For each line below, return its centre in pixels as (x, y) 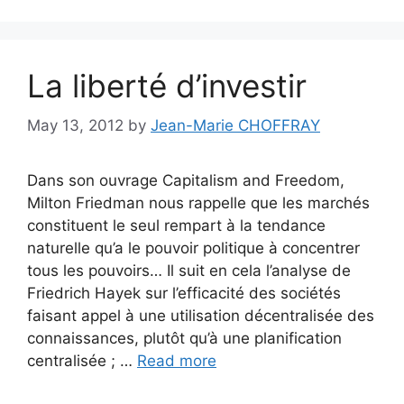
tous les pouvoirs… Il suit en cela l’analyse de (189, 271)
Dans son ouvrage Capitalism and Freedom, (186, 180)
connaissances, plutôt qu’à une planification (184, 338)
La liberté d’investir (167, 85)
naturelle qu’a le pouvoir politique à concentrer (193, 248)
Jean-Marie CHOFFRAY (235, 125)
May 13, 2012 (75, 125)
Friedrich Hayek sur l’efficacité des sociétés (184, 293)
